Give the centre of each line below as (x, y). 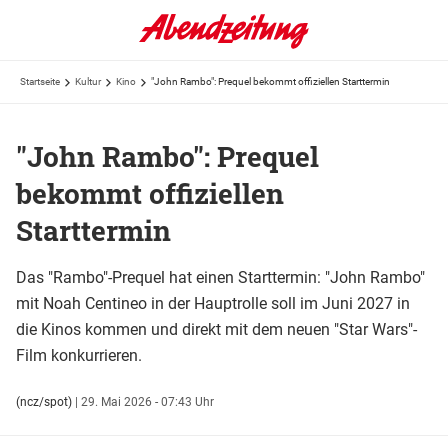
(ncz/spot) (44, 401)
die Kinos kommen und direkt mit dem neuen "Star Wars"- (216, 329)
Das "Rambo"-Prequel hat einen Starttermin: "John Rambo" (220, 277)
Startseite (40, 81)
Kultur (88, 81)
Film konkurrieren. (79, 355)
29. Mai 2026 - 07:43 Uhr (147, 401)
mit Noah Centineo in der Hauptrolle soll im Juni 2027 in (213, 303)
